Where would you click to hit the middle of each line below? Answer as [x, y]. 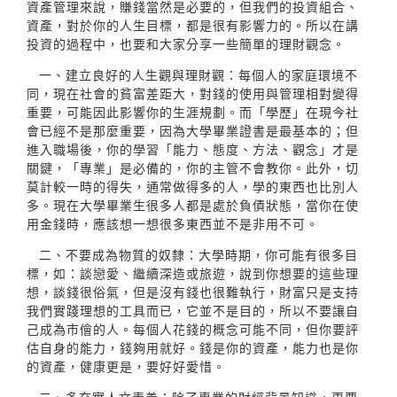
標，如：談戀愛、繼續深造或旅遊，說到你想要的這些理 [193, 273]
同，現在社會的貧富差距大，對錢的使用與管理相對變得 [193, 93]
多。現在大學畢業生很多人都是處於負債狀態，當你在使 [193, 205]
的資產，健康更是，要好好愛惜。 [126, 366]
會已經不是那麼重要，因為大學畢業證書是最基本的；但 [193, 130]
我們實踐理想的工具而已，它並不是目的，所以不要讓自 [193, 310]
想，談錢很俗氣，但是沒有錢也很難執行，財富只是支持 [193, 292]
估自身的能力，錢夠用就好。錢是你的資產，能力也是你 [193, 347]
